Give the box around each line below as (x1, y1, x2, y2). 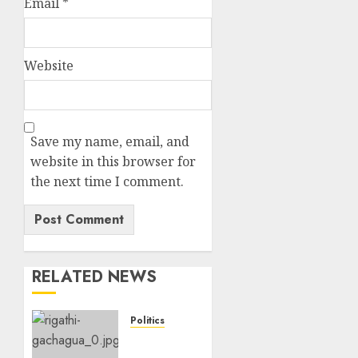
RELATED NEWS (32, 265, 157, 289)
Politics (129, 313, 165, 328)
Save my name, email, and (30, 133, 189, 151)
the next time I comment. (30, 173, 184, 191)
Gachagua (129, 332, 197, 350)
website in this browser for (30, 153, 196, 171)
